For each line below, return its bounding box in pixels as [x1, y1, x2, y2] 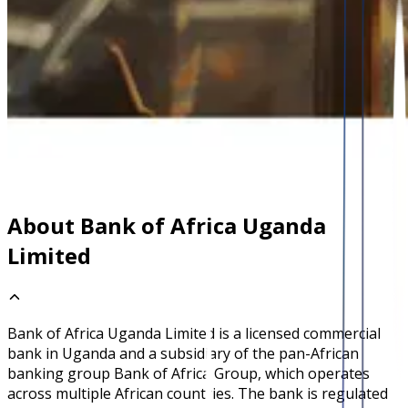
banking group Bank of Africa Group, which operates [7, 362, 370, 383]
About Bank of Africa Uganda [7, 209, 326, 240]
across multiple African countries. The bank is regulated [7, 382, 388, 403]
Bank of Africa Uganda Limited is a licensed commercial [7, 322, 381, 343]
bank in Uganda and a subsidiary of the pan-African [7, 342, 359, 363]
